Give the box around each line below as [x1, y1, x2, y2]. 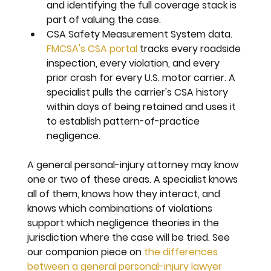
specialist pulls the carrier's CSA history [47, 85, 231, 99]
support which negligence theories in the [27, 215, 222, 230]
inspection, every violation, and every [47, 56, 223, 70]
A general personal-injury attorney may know [27, 157, 241, 172]
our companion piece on [27, 244, 145, 259]
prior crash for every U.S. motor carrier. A [47, 70, 238, 85]
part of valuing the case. [47, 12, 162, 27]
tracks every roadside [137, 41, 244, 56]
